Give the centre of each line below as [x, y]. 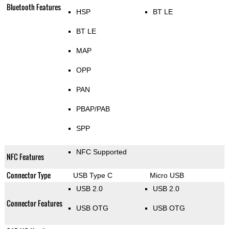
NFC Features [25, 157]
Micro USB [167, 176]
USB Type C [93, 176]
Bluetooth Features [33, 7]
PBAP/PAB [93, 109]
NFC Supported [101, 152]
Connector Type [28, 175]
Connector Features [34, 203]
